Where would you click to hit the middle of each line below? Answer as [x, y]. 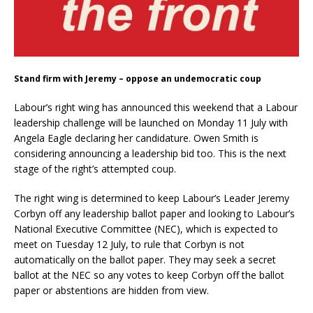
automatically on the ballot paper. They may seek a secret [145, 260]
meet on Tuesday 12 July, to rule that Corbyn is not [129, 245]
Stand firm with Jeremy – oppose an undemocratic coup [138, 79]
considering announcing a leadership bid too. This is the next [150, 154]
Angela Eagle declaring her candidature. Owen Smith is [136, 138]
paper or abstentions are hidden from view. [111, 291]
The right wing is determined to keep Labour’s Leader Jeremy [152, 198]
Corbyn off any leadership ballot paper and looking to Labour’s [154, 214]
